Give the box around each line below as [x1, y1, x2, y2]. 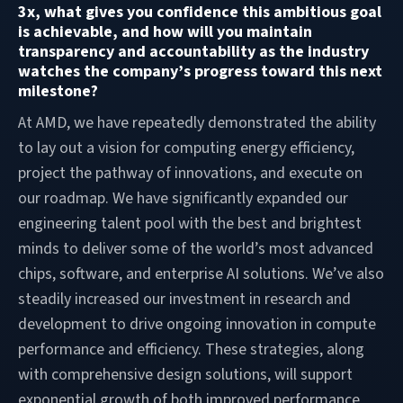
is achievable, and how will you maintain [18, 20, 312, 43]
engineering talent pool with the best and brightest [18, 211, 362, 235]
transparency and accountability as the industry [18, 40, 369, 63]
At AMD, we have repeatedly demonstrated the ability [18, 111, 376, 134]
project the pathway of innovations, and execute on [18, 161, 363, 184]
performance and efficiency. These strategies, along [18, 337, 364, 361]
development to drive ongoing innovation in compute [18, 312, 376, 336]
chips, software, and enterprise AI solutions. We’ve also [18, 262, 384, 285]
